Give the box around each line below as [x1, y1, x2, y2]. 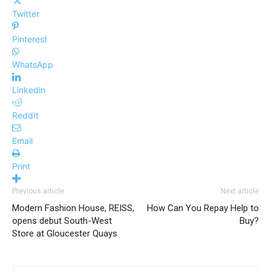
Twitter [12, 8, 39, 19]
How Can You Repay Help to [147, 203, 259, 214]
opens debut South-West [12, 215, 112, 227]
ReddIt [12, 110, 39, 121]
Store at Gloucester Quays [12, 228, 117, 240]
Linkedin [12, 85, 45, 96]
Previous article [12, 187, 64, 196]
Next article [221, 187, 259, 196]
